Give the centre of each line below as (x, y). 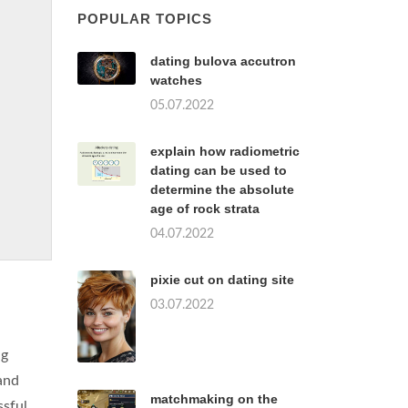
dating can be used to (219, 171)
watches (176, 81)
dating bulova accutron (223, 61)
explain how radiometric (225, 152)
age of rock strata (205, 209)
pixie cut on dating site (222, 280)
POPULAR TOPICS (145, 19)
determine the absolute (222, 190)
